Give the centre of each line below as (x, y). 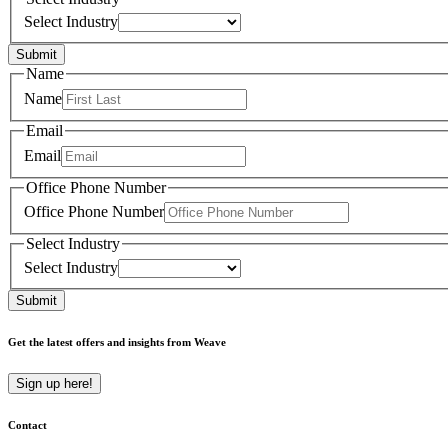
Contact (27, 424)
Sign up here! (54, 383)
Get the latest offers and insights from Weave (117, 341)
